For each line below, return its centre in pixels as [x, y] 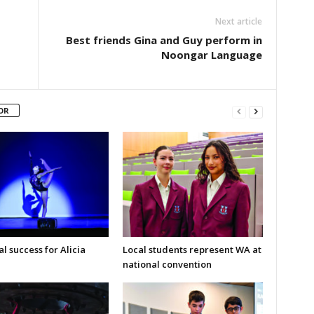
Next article [238, 21]
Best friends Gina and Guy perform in [164, 40]
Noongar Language [211, 54]
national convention [167, 264]
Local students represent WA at [192, 249]
